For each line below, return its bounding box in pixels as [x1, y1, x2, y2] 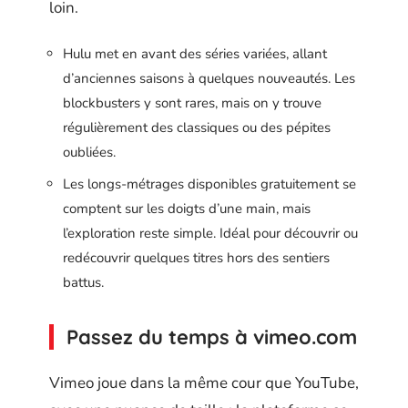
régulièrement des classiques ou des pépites [63, 118, 331, 137]
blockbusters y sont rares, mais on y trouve [63, 94, 321, 112]
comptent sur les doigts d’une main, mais [63, 199, 311, 218]
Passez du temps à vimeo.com [66, 323, 357, 350]
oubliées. [63, 143, 116, 161]
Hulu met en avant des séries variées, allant [63, 45, 327, 63]
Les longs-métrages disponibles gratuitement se [63, 174, 356, 193]
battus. [63, 272, 104, 291]
